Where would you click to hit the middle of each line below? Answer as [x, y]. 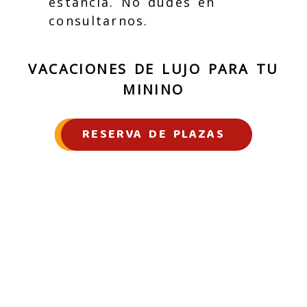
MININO [153, 89]
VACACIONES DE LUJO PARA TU [153, 69]
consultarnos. [99, 21]
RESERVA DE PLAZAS [153, 134]
